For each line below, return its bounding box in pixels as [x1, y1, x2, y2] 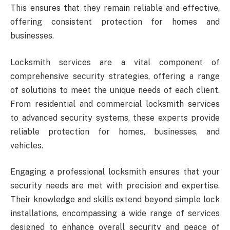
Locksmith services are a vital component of [10, 57, 220, 67]
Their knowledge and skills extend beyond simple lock [10, 195, 220, 205]
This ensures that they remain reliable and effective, [10, 3, 220, 13]
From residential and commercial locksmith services [10, 99, 220, 109]
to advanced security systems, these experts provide [10, 112, 220, 123]
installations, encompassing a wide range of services [10, 208, 220, 219]
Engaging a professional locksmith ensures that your [10, 167, 220, 177]
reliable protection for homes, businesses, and [10, 126, 220, 137]
